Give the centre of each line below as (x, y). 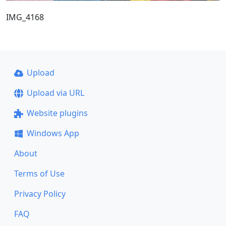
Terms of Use (39, 174)
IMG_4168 (25, 17)
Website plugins (57, 113)
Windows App (53, 133)
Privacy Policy (40, 194)
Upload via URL (55, 93)
